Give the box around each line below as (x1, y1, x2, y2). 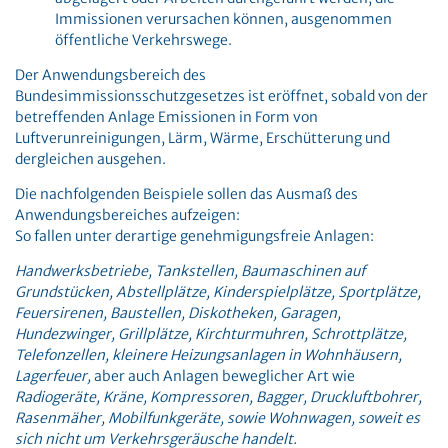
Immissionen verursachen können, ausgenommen (55, 10, 392, 28)
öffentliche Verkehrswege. (55, 31, 232, 49)
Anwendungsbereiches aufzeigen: (15, 206, 240, 224)
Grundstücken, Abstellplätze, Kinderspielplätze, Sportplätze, (15, 283, 421, 301)
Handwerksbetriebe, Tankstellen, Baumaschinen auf (15, 262, 365, 280)
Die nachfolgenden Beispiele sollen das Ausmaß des (15, 185, 358, 203)
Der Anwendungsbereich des (15, 66, 206, 84)
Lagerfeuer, (15, 367, 94, 385)
